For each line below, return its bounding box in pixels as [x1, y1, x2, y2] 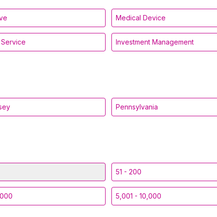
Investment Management [116, 38, 194, 46]
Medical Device [116, 14, 166, 22]
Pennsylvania [116, 103, 158, 111]
